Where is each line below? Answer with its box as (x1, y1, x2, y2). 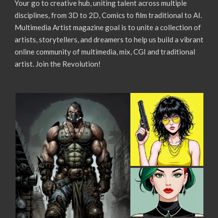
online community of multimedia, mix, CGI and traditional (15, 47, 195, 56)
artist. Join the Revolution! (15, 59, 101, 69)
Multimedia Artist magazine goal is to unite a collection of (15, 23, 201, 32)
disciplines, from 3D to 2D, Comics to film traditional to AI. (15, 11, 202, 20)
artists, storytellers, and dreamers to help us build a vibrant (15, 35, 203, 44)
